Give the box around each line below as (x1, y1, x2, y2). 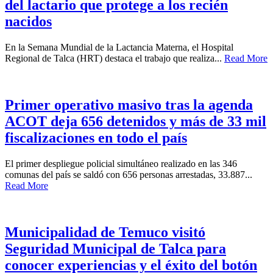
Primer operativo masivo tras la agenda (5, 96, 253, 113)
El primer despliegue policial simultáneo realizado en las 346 (5, 158, 237, 169)
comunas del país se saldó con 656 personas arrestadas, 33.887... (5, 169, 252, 180)
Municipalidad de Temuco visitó (5, 224, 205, 240)
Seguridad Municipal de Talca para (5, 240, 226, 257)
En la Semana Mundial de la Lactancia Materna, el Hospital (5, 41, 233, 52)
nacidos (5, 13, 52, 29)
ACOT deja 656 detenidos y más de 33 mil (5, 113, 266, 129)
